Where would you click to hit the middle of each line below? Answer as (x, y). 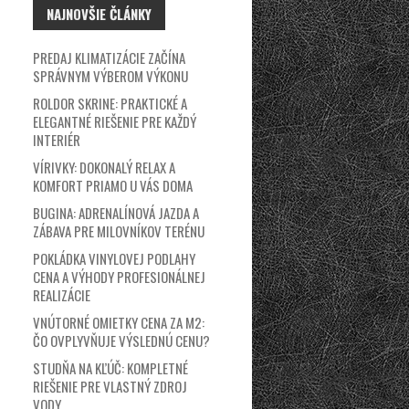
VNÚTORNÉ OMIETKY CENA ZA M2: (119, 322)
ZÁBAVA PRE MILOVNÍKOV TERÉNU (119, 231)
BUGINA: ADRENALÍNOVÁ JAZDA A (116, 213)
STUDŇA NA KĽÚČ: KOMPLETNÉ (110, 368)
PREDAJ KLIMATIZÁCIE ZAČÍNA (109, 58)
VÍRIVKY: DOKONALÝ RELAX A (104, 167)
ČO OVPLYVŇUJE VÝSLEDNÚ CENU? (121, 341)
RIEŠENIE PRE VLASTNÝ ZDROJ (110, 386)
